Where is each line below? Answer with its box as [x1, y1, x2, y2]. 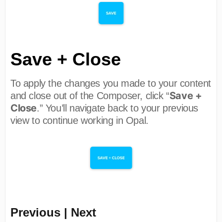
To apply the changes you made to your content [10, 77, 212, 89]
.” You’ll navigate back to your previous [37, 102, 199, 113]
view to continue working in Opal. [10, 114, 149, 126]
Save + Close [10, 49, 121, 69]
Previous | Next [10, 205, 96, 219]
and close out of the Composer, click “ [10, 90, 169, 101]
